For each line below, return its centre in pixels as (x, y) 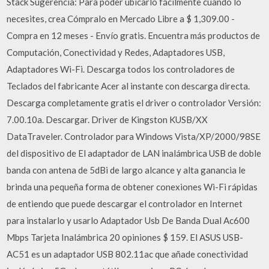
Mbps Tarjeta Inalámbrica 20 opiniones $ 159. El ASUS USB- (125, 237)
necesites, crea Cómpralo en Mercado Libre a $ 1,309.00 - (121, 18)
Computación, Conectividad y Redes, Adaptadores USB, (116, 52)
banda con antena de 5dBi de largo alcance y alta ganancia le (126, 170)
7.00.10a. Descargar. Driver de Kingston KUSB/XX (107, 119)
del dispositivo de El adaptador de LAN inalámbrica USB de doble (134, 153)
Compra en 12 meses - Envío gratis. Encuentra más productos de (134, 35)
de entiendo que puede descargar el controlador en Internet (125, 203)
